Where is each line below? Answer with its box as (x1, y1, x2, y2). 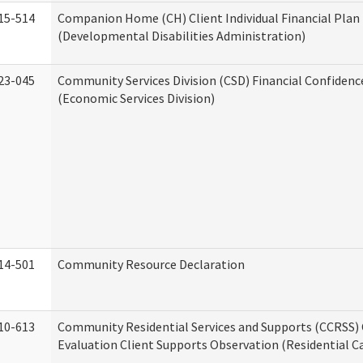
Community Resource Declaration (58, 256, 245, 272)
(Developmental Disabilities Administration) (58, 28, 305, 44)
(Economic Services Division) (58, 90, 215, 106)
